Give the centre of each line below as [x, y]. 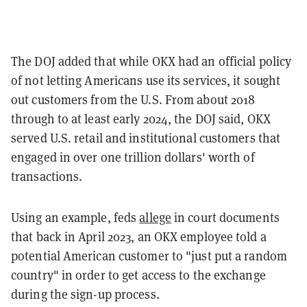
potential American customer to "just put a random [149, 256]
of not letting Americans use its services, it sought [146, 80]
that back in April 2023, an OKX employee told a [139, 236]
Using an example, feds [75, 217]
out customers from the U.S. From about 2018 [133, 99]
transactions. [47, 176]
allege [155, 217]
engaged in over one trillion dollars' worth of [133, 157]
